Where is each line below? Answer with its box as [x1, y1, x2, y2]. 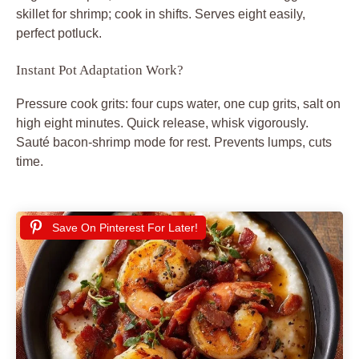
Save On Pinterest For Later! [52, 220, 198, 234]
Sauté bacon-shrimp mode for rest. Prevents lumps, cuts [16, 135, 332, 149]
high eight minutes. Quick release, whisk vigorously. [16, 115, 309, 130]
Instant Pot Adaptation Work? [16, 62, 184, 78]
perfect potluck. [16, 26, 102, 40]
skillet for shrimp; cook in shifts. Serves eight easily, [16, 6, 305, 21]
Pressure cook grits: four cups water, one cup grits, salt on [16, 96, 341, 111]
